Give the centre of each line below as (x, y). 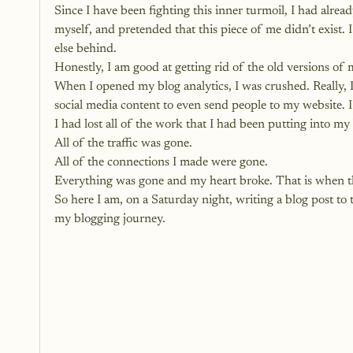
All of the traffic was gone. (123, 143)
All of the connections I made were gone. (161, 162)
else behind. (87, 49)
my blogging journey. (111, 219)
